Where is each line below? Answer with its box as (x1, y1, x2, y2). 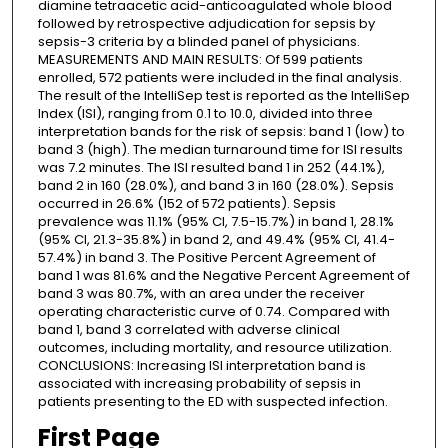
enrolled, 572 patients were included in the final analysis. (37, 68, 402, 88)
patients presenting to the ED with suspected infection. (37, 392, 388, 412)
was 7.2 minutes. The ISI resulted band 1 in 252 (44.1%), (37, 158, 385, 178)
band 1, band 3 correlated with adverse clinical (37, 320, 340, 340)
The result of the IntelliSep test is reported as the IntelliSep (37, 86, 410, 106)
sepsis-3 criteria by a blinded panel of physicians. (37, 32, 360, 52)
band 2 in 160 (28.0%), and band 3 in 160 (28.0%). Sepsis (37, 176, 394, 196)
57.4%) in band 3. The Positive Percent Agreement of (37, 248, 376, 268)
